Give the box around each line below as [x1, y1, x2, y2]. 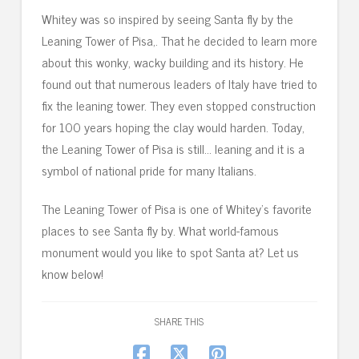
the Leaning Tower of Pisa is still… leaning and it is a [41, 138, 305, 159]
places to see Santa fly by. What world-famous [41, 220, 279, 241]
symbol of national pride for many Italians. [41, 159, 256, 181]
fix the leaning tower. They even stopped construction [41, 95, 316, 116]
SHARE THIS [155, 313, 204, 330]
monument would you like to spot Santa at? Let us [41, 241, 299, 263]
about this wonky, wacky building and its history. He [41, 51, 304, 73]
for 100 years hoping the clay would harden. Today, [41, 116, 305, 138]
